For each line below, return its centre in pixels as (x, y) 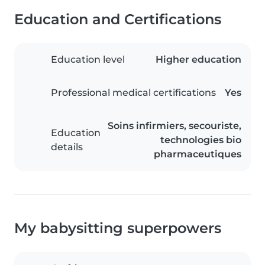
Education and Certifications (118, 20)
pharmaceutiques (198, 154)
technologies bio (201, 140)
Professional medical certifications (133, 93)
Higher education (198, 60)
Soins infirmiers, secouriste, (174, 126)
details (67, 147)
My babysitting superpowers (118, 228)
